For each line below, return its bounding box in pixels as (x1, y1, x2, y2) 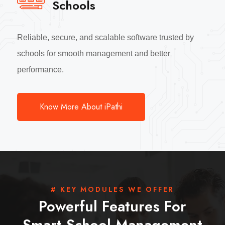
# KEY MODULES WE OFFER (50, 184, 175, 195)
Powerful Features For (39, 196, 186, 217)
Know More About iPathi (40, 101, 123, 113)
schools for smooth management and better (17, 49, 171, 58)
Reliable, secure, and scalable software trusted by (17, 33, 194, 42)
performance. (17, 65, 64, 74)
